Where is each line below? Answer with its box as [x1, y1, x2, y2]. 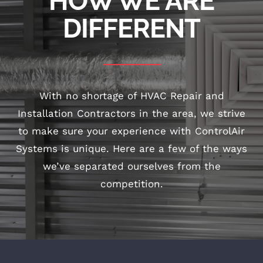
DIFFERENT [63, 13, 200, 44]
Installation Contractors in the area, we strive [18, 107, 245, 119]
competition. [100, 178, 163, 190]
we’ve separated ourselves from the [42, 160, 221, 172]
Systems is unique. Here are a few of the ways [16, 143, 247, 154]
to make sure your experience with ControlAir [18, 125, 245, 137]
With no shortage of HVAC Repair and [39, 90, 224, 102]
